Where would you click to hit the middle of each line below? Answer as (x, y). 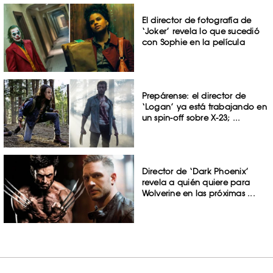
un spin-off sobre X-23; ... (191, 118)
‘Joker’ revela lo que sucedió (200, 31)
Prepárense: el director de (194, 96)
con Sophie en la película (193, 42)
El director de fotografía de (197, 20)
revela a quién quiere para (196, 182)
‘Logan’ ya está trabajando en (204, 107)
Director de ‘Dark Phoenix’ (195, 171)
